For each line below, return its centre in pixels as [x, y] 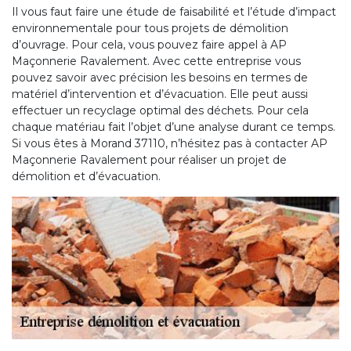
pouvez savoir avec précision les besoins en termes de [160, 77]
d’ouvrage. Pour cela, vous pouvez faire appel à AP [149, 44]
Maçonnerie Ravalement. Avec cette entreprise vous [156, 61]
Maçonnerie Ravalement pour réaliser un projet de [149, 159]
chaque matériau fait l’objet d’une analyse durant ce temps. [174, 127]
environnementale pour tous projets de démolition [150, 28]
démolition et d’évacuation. [86, 176]
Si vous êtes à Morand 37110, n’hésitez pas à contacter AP [170, 143]
